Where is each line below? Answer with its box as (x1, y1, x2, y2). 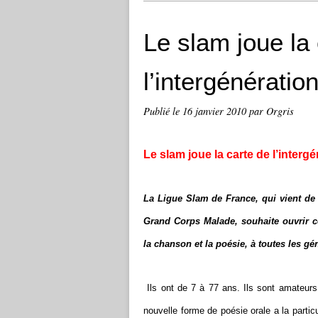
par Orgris (249, 104, 294, 118)
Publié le (143, 104, 182, 118)
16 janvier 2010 (182, 104, 249, 118)
